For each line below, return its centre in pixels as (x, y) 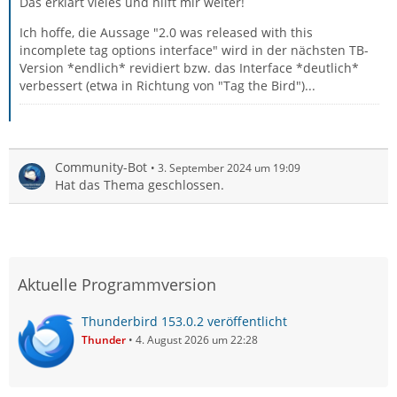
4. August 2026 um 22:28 (197, 340)
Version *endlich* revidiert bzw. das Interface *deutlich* (189, 68)
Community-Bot (101, 167)
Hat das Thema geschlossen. (140, 185)
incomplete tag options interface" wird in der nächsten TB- (194, 50)
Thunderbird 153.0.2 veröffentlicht (184, 321)
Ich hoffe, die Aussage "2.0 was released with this (166, 32)
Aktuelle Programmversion (117, 284)
